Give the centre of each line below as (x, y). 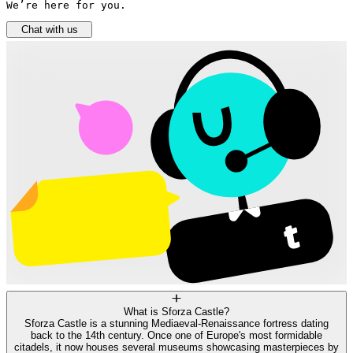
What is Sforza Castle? (176, 312)
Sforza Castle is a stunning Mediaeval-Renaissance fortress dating (176, 324)
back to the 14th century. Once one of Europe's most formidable (176, 336)
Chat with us (49, 30)
